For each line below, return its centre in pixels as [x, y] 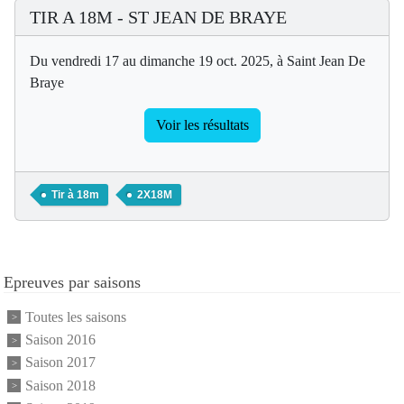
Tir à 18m [75, 194]
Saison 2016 [60, 340]
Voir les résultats [202, 124]
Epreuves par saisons [72, 282]
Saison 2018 [60, 385]
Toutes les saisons [76, 317]
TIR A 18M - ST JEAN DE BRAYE [158, 17]
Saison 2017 [60, 363]
